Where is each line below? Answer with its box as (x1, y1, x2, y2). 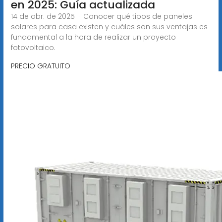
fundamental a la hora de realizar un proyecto (10, 32, 176, 42)
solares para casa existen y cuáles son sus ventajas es (10, 21, 208, 32)
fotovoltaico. (10, 42, 55, 53)
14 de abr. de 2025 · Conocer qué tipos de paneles (10, 11, 192, 21)
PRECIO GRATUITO (10, 60, 70, 71)
